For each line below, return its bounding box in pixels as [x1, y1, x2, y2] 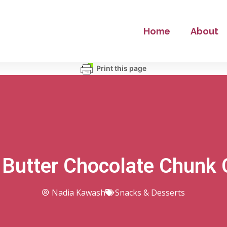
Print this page [96, 63, 146, 72]
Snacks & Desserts [115, 187, 185, 199]
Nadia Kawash [52, 187, 105, 199]
